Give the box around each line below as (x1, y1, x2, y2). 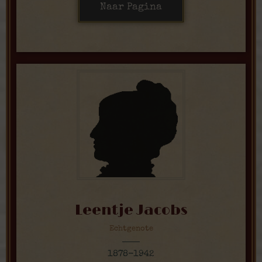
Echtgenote (109, 225, 153, 233)
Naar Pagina (100, 2, 162, 12)
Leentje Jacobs (74, 201, 188, 219)
